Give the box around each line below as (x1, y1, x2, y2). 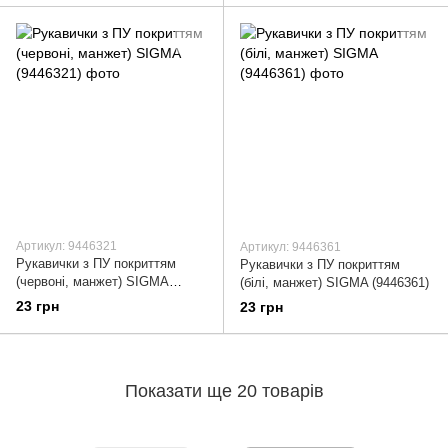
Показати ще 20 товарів (124, 380, 324, 401)
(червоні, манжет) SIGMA (16, 274, 169, 290)
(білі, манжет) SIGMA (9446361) (240, 275, 429, 291)
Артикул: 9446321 (16, 239, 117, 254)
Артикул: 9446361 (240, 240, 341, 255)
